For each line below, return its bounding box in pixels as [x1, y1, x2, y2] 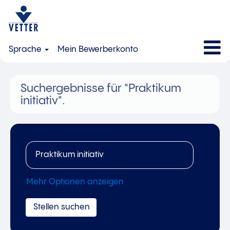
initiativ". [21, 95, 65, 107]
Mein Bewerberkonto [57, 45, 139, 54]
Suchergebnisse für [21, 83, 122, 94]
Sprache [9, 45, 44, 54]
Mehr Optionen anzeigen [26, 178, 124, 186]
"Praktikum [122, 83, 181, 94]
